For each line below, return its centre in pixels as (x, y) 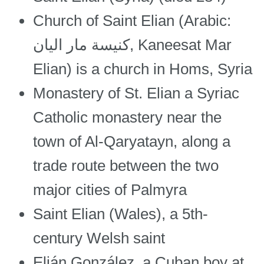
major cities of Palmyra (110, 190)
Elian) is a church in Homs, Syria (143, 69)
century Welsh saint (99, 238)
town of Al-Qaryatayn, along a (132, 142)
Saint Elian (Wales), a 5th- (121, 214)
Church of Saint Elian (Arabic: (132, 21)
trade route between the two (126, 166)
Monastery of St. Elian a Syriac (136, 93)
